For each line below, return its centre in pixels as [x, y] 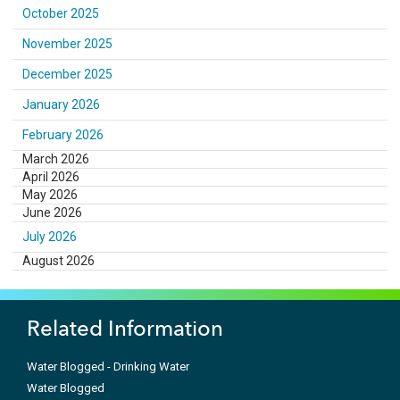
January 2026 [62, 104]
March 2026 [56, 158]
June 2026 [53, 212]
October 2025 [61, 13]
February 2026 [63, 134]
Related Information [125, 328]
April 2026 [51, 176]
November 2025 [68, 43]
